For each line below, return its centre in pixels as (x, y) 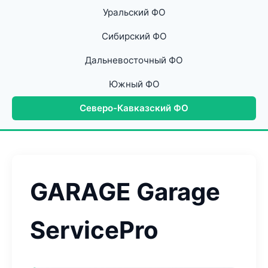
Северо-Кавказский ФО (134, 108)
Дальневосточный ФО (134, 60)
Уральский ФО (134, 12)
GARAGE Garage (125, 192)
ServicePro (94, 230)
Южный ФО (134, 84)
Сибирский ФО (134, 36)
